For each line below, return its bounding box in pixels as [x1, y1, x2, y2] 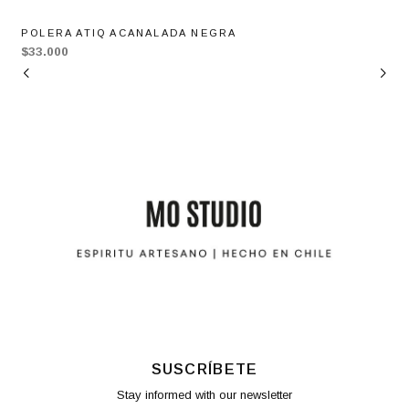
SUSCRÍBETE [151, 361, 258, 377]
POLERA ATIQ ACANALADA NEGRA [21, 26, 237, 38]
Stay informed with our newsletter [117, 388, 292, 403]
